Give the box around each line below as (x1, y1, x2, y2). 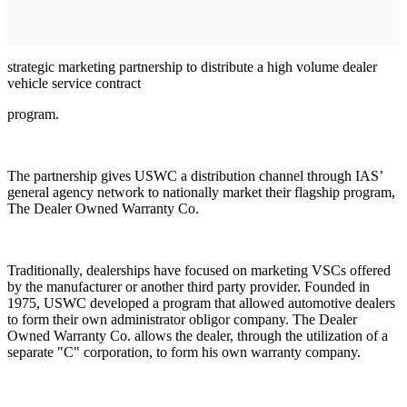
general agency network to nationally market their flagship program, (7, 184, 395, 200)
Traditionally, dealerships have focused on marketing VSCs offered (7, 262, 391, 278)
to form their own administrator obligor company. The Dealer (7, 311, 357, 327)
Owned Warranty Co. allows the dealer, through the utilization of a (7, 327, 388, 343)
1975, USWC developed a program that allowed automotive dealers (7, 294, 395, 311)
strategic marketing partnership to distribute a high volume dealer (7, 58, 377, 74)
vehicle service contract (7, 74, 141, 91)
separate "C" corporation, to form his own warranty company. (7, 343, 361, 360)
